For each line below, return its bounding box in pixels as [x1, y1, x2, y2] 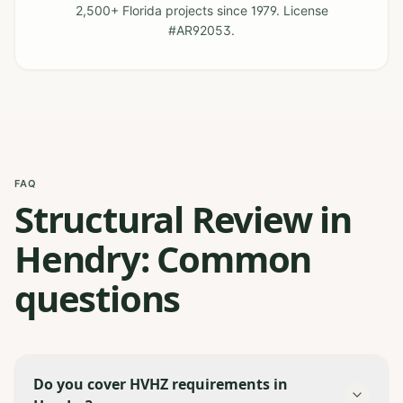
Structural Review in [14, 194, 352, 244]
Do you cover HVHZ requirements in [33, 374, 288, 394]
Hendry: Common [14, 234, 312, 283]
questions [14, 273, 181, 323]
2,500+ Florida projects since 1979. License [75, 3, 328, 18]
